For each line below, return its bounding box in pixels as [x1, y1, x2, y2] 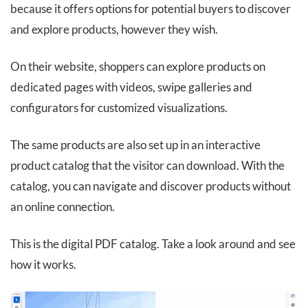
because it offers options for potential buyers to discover [10, 1, 291, 16]
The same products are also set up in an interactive [10, 137, 261, 153]
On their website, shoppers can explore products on [10, 59, 265, 74]
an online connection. [10, 199, 115, 214]
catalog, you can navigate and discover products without [10, 179, 291, 194]
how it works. [10, 257, 76, 272]
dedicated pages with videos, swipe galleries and [10, 80, 252, 95]
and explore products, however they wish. [10, 22, 218, 37]
